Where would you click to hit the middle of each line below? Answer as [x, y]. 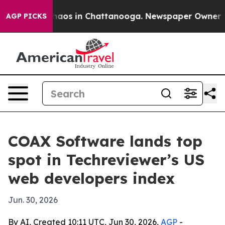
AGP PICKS [26, 16]
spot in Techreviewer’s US [106, 160]
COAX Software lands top [105, 141]
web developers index [91, 178]
